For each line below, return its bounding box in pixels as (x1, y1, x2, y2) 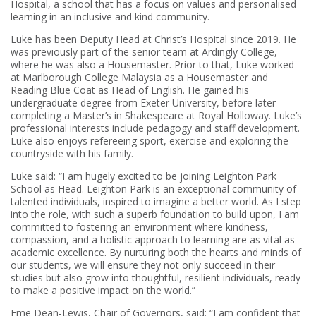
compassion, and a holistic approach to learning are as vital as (11, 232, 295, 246)
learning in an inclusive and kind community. (11, 9, 209, 23)
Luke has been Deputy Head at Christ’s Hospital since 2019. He (11, 32, 296, 46)
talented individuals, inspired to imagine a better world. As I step (11, 194, 301, 208)
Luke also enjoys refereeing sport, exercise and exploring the (11, 133, 288, 147)
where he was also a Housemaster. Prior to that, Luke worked (11, 57, 294, 71)
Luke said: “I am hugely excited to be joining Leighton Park (11, 169, 276, 183)
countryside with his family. (11, 146, 133, 160)
